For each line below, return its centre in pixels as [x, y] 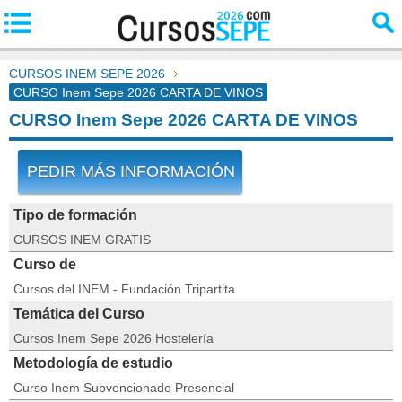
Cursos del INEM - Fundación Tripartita [124, 289]
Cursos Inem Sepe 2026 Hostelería [114, 338]
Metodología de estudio [93, 363]
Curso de [45, 264]
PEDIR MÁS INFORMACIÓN [131, 171]
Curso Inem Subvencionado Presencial [124, 388]
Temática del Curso [79, 314]
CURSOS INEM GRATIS [82, 240]
